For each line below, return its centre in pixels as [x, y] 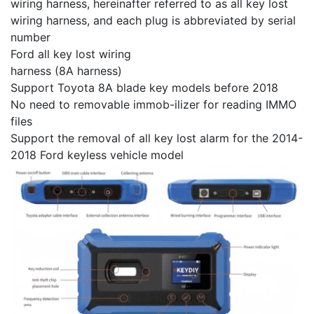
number [30, 37]
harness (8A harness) [66, 71]
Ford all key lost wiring [71, 54]
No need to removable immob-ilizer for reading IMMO [153, 105]
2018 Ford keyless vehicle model [97, 155]
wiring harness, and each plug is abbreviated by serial [153, 21]
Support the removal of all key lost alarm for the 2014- [157, 138]
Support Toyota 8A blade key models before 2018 [144, 88]
